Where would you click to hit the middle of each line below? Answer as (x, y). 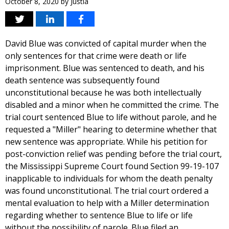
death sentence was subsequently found (82, 80)
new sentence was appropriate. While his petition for (106, 142)
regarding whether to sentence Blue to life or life (99, 215)
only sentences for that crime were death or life (96, 56)
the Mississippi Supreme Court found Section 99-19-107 (112, 166)
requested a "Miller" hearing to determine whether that (111, 129)
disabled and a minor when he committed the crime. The (112, 105)
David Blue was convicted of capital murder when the (106, 43)
